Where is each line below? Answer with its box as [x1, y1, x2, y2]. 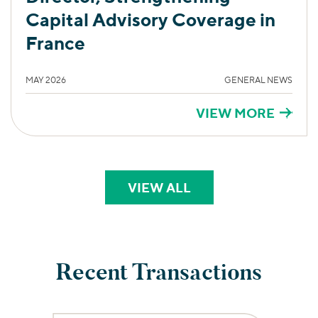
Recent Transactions [56, 256, 262, 287]
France [26, 31, 85, 54]
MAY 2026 [26, 74, 66, 85]
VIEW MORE [196, 104, 275, 121]
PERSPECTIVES [190, 179, 290, 195]
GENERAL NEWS [224, 74, 292, 85]
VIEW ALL [127, 179, 191, 195]
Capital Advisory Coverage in [26, 8, 275, 31]
